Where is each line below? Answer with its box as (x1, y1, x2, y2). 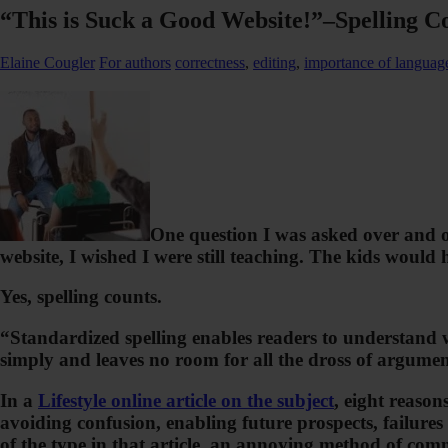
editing (253, 53, 296, 71)
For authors (99, 53, 171, 71)
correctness (175, 53, 245, 71)
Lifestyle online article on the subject (38, 389, 334, 411)
